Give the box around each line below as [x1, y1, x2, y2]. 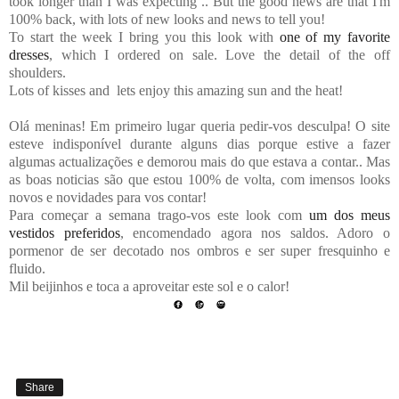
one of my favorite [279, 28, 391, 45]
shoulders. [9, 64, 66, 80]
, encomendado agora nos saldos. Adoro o [119, 224, 391, 240]
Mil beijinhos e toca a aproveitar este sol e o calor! [9, 278, 289, 294]
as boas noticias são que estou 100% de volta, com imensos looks [9, 171, 390, 187]
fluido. [9, 260, 45, 276]
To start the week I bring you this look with [9, 28, 280, 45]
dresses [9, 46, 49, 62]
